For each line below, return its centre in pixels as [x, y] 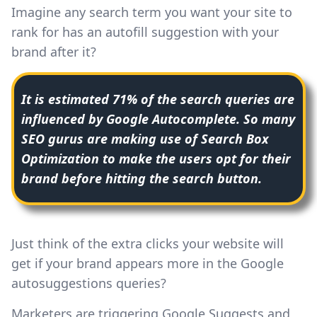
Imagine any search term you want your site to [152, 12]
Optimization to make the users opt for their [156, 158]
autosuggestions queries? [89, 283]
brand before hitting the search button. [142, 178]
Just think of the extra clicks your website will [148, 243]
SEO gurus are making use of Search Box [145, 138]
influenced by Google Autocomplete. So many [158, 119]
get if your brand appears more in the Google [148, 263]
